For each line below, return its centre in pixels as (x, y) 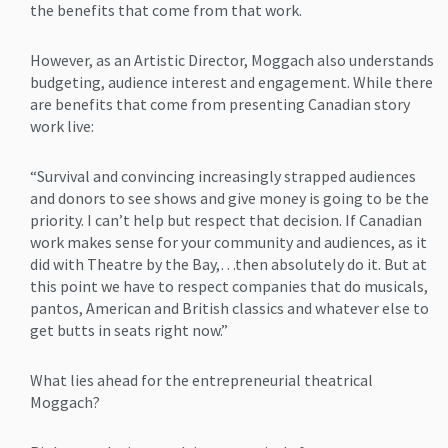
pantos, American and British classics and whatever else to (229, 308)
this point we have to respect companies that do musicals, (229, 286)
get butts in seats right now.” (129, 330)
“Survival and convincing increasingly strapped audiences (223, 176)
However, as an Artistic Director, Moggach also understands (232, 60)
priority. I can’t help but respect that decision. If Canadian (226, 220)
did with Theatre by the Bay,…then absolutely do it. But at (228, 264)
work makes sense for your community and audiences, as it (228, 242)
